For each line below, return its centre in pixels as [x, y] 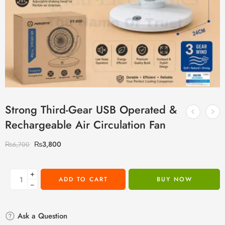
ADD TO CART [83, 179]
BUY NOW [174, 179]
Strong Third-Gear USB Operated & [91, 110]
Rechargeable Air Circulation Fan [85, 125]
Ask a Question [41, 216]
